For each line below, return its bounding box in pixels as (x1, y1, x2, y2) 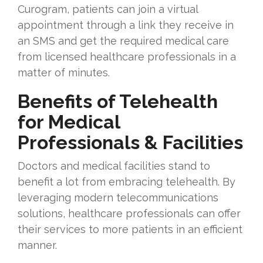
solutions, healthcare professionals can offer (18, 207, 241, 220)
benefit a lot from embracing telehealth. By (18, 176, 235, 188)
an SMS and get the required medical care (18, 35, 229, 48)
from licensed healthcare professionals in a (18, 50, 236, 63)
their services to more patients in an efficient (18, 223, 242, 236)
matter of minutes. (18, 66, 110, 79)
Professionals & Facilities (18, 131, 243, 154)
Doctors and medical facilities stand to (18, 160, 210, 173)
